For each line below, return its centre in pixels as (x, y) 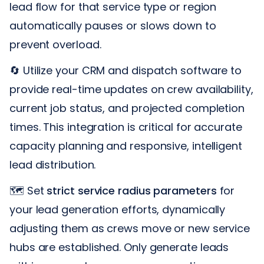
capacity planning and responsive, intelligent (126, 146)
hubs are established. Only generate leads (119, 247)
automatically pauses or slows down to (113, 25)
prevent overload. (55, 44)
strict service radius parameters (132, 190)
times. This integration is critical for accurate (126, 127)
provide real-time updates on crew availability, (131, 89)
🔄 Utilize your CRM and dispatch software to (126, 70)
